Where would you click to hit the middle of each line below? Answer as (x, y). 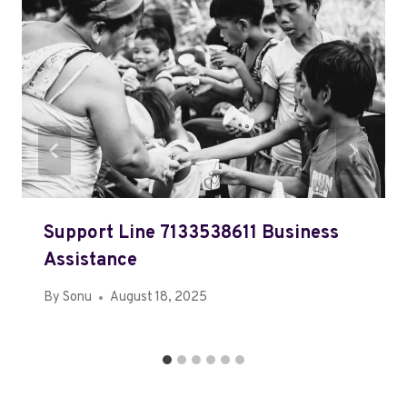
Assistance (90, 261)
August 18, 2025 (159, 298)
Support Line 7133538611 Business (191, 234)
